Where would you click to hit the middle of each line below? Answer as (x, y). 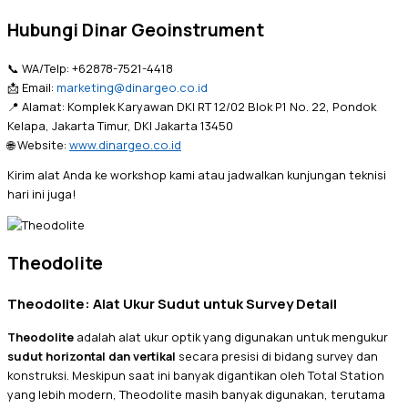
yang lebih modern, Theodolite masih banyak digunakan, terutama (196, 394)
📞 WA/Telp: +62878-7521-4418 (90, 68)
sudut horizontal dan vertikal (92, 356)
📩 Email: (32, 87)
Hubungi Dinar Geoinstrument (136, 30)
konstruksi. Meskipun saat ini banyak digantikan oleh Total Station (196, 375)
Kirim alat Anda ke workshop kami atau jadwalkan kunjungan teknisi (197, 175)
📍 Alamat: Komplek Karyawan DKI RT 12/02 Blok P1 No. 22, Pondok (192, 106)
